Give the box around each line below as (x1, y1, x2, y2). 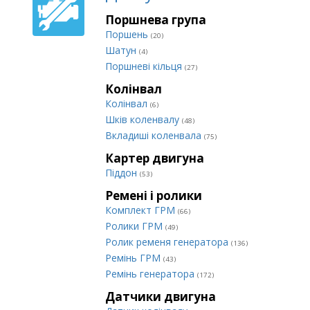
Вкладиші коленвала (105, 129, 204, 142)
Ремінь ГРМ (105, 251, 163, 264)
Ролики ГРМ (105, 219, 165, 232)
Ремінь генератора (105, 267, 197, 280)
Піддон (105, 166, 140, 179)
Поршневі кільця (105, 60, 185, 73)
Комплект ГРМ (105, 203, 178, 217)
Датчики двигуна (105, 289, 216, 304)
